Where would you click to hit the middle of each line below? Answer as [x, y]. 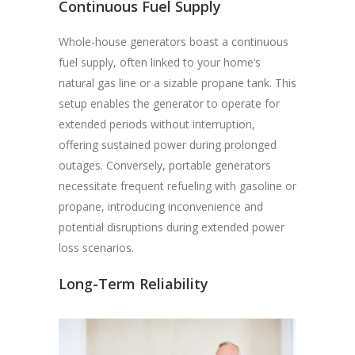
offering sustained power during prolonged [168, 145]
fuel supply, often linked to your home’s [160, 63]
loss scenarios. [96, 248]
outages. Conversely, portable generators [165, 166]
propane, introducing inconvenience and [161, 207]
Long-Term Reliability [134, 284]
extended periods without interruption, [157, 124]
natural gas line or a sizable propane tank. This [177, 83]
